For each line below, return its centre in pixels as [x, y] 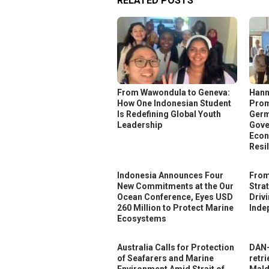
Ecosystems [142, 219]
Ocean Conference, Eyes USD [175, 197]
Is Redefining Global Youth [169, 114]
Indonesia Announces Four [170, 176]
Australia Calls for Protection [176, 248]
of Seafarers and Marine [165, 258]
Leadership [140, 125]
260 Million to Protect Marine [175, 208]
